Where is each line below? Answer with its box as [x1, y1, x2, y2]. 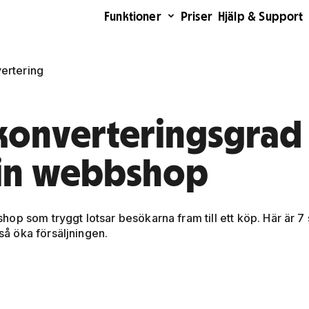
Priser [180, 8, 212, 24]
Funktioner [104, 8, 161, 24]
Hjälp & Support [217, 8, 303, 24]
